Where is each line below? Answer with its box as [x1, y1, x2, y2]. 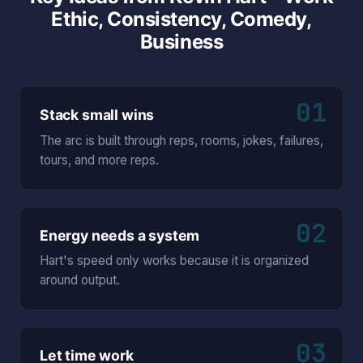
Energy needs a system [40, 226, 200, 244]
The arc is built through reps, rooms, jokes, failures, [40, 132, 323, 148]
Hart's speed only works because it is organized [40, 253, 309, 269]
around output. [40, 272, 120, 288]
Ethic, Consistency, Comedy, [51, 7, 312, 32]
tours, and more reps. [40, 152, 159, 168]
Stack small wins [40, 106, 155, 124]
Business [139, 30, 224, 54]
